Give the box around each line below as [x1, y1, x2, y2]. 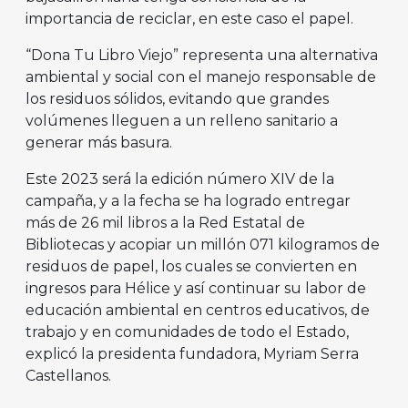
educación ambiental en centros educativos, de [25, 301, 370, 320]
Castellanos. [25, 367, 115, 385]
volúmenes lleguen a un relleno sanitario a [25, 112, 338, 130]
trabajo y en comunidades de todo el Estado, [25, 323, 349, 342]
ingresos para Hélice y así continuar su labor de [25, 280, 366, 298]
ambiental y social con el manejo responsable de [25, 68, 376, 87]
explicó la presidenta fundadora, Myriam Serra [25, 345, 359, 363]
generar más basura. [25, 134, 187, 152]
